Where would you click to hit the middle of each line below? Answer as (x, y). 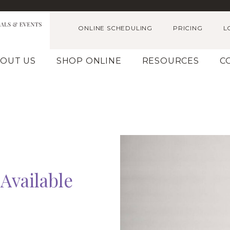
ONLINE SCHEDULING (115, 28)
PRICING (188, 28)
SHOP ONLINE (89, 61)
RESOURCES (170, 61)
